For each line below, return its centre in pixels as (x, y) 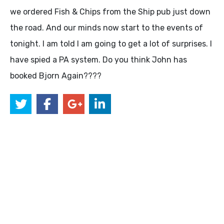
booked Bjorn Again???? (56, 75)
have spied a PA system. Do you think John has (98, 59)
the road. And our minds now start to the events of (106, 27)
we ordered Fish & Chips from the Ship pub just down (110, 11)
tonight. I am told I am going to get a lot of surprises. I (111, 43)
